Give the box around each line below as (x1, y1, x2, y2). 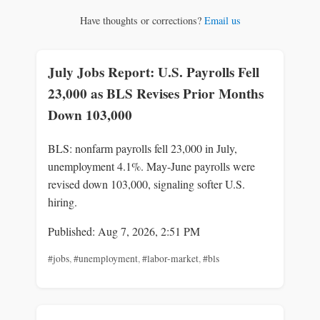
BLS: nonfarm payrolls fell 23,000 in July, (48, 141, 237, 156)
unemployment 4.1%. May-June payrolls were (48, 159, 255, 174)
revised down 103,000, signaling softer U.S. (48, 176, 245, 192)
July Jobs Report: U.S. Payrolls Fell (48, 62, 259, 83)
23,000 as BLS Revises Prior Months (48, 84, 264, 104)
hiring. (48, 194, 77, 210)
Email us (204, 13, 241, 27)
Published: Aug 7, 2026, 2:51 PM (48, 224, 200, 239)
